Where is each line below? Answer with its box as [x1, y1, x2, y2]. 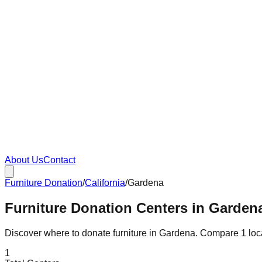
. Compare [195, 227, 241, 238]
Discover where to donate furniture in [5, 227, 159, 238]
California [85, 178, 125, 188]
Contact [43, 155, 75, 165]
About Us [5, 155, 43, 165]
